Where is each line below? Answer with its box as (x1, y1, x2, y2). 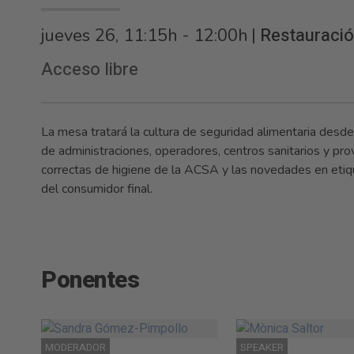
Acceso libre (41, 57, 138, 82)
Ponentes (41, 263, 139, 298)
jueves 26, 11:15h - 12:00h (41, 24, 248, 47)
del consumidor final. (41, 180, 153, 198)
